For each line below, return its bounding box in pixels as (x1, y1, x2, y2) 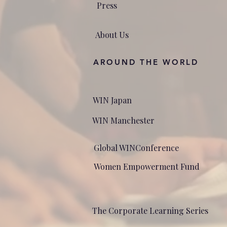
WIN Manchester (92, 115, 155, 126)
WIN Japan (93, 95, 132, 105)
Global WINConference (94, 142, 179, 153)
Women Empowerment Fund (94, 161, 200, 172)
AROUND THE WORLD (93, 57, 199, 67)
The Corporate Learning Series (92, 205, 208, 216)
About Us (95, 29, 129, 40)
